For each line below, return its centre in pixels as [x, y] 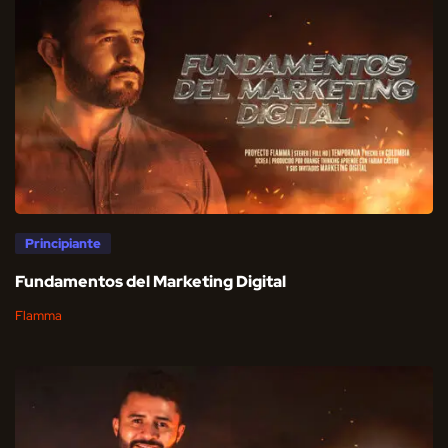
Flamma [38, 315]
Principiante [63, 243]
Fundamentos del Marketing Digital [150, 281]
